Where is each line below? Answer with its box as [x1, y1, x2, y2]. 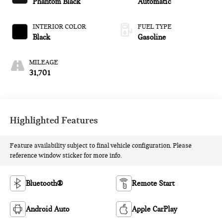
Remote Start [132, 179, 174, 188]
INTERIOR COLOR [33, 23, 87, 31]
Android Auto [26, 205, 70, 214]
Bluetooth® [26, 179, 63, 188]
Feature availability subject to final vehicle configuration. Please [10, 142, 192, 150]
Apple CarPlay [132, 205, 177, 214]
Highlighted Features [10, 114, 99, 126]
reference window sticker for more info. [10, 152, 122, 160]
